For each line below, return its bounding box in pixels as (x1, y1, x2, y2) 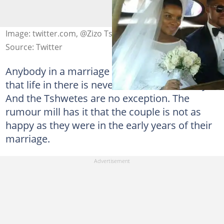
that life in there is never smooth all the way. (5, 77, 209, 91)
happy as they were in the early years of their (5, 117, 212, 132)
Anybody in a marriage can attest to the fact (5, 63, 207, 78)
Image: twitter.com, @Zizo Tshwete (5, 27, 135, 39)
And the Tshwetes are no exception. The (5, 90, 189, 105)
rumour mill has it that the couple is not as (5, 104, 201, 118)
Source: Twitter (5, 41, 62, 52)
